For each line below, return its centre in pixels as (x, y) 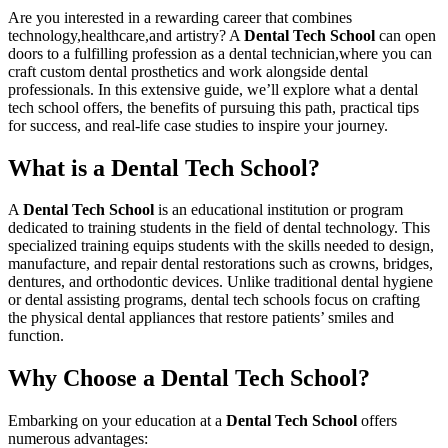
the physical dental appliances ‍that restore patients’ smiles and (201, 318)
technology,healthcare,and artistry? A (126, 35)
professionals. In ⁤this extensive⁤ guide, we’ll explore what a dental (213, 89)
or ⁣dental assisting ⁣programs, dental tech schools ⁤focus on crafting (214, 300)
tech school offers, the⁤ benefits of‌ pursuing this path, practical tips (213, 107)
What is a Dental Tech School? (164, 167)
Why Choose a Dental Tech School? (189, 378)
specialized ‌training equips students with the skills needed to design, (221, 246)
